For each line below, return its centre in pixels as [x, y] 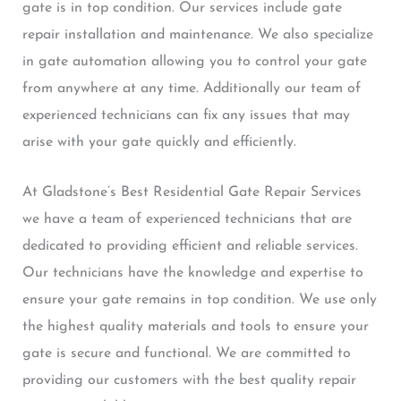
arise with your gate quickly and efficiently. [159, 143]
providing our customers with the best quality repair [189, 380]
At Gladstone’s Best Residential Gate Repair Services [192, 192]
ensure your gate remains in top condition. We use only [199, 299]
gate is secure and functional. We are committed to [186, 353]
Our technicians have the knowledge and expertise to [192, 273]
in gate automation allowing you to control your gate [194, 62]
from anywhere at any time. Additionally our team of [191, 89]
